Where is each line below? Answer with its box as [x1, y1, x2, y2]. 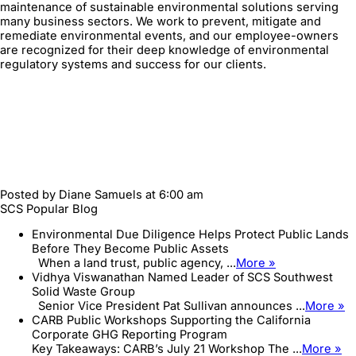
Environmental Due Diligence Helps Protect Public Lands [32, 227, 349, 242]
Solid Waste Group [32, 284, 135, 300]
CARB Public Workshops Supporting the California [32, 313, 311, 328]
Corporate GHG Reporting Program [32, 327, 227, 342]
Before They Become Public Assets [32, 242, 229, 257]
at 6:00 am [142, 187, 203, 202]
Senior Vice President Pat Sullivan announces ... [32, 299, 305, 314]
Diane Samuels [59, 187, 142, 202]
